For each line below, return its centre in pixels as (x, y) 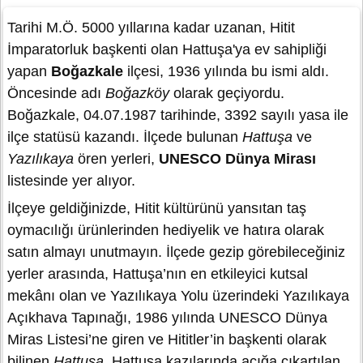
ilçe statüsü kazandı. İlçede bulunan (125, 137)
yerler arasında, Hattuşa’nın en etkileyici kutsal (158, 274)
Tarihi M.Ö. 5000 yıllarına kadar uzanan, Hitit (151, 28)
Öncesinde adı (56, 94)
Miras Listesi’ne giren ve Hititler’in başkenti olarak (167, 340)
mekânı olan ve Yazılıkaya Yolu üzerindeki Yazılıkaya (178, 296)
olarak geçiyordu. (227, 94)
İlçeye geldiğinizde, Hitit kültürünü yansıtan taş (157, 209)
